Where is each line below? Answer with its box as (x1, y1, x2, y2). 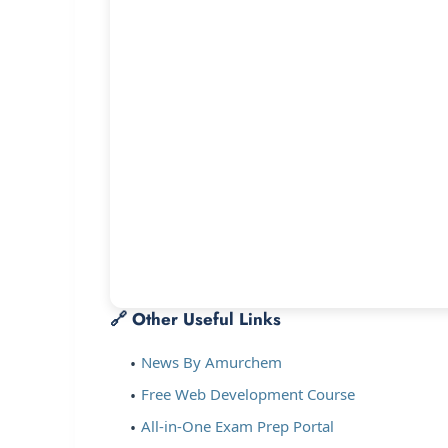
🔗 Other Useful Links (110, 307, 281, 332)
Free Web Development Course (141, 384, 355, 405)
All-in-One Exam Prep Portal (141, 416, 334, 437)
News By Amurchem (141, 352, 282, 373)
